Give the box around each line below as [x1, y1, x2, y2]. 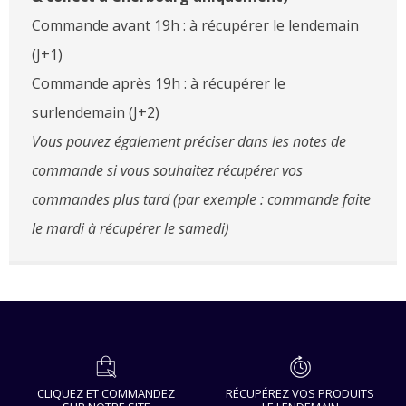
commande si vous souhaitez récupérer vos [32, 160, 303, 181]
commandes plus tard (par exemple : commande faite [32, 189, 371, 210]
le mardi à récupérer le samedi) [32, 218, 229, 239]
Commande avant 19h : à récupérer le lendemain [32, 15, 359, 36]
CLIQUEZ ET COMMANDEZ [37, 385, 175, 402]
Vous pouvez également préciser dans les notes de [32, 131, 346, 152]
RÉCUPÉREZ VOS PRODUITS [226, 385, 374, 402]
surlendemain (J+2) [32, 102, 159, 123]
